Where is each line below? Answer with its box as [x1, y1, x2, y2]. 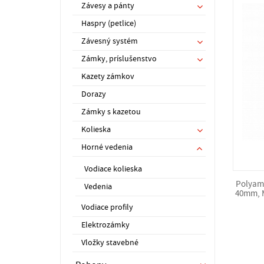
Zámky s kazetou [81, 107, 141, 117]
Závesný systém [81, 36, 138, 47]
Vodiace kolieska [84, 164, 142, 174]
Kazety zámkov [81, 71, 134, 82]
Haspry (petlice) [81, 18, 136, 29]
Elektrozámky [81, 220, 130, 230]
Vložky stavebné [81, 237, 138, 248]
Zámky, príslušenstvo [81, 54, 157, 64]
